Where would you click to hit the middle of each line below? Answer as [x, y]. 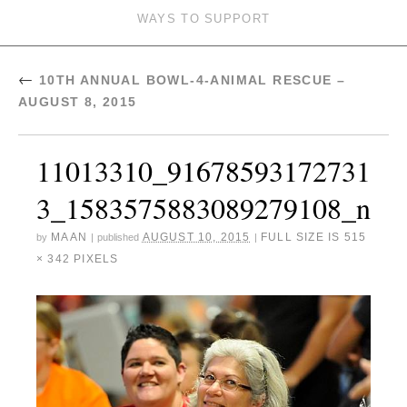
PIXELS [94, 259]
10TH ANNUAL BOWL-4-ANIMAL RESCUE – [190, 80]
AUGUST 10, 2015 [196, 238]
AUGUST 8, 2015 [78, 102]
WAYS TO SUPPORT [203, 19]
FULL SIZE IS [300, 238]
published [119, 238]
